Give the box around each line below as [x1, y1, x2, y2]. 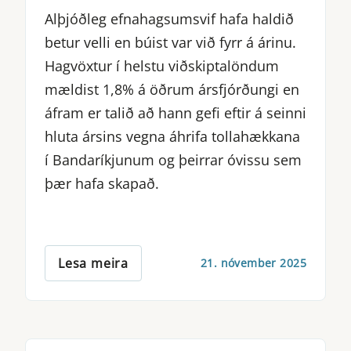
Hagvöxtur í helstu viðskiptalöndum [45, 56, 279, 75]
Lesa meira [58, 254, 128, 272]
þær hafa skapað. [45, 173, 159, 193]
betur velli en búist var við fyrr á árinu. [45, 32, 296, 52]
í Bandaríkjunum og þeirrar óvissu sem [45, 150, 302, 169]
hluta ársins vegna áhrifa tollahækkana [45, 126, 300, 146]
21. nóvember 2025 [200, 255, 306, 271]
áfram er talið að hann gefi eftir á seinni [45, 103, 306, 122]
